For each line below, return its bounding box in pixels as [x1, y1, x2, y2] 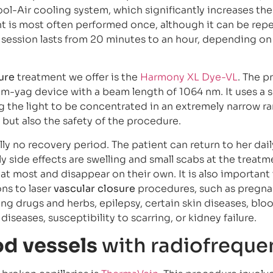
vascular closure [54, 182, 135, 195]
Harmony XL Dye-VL [140, 71, 238, 84]
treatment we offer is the [15, 71, 140, 84]
